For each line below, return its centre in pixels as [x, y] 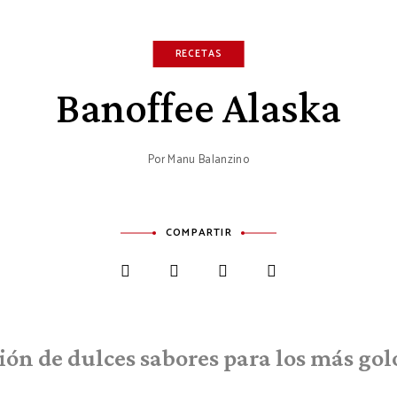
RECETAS [198, 54]
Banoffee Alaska [198, 107]
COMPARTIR [199, 233]
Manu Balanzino [208, 160]
